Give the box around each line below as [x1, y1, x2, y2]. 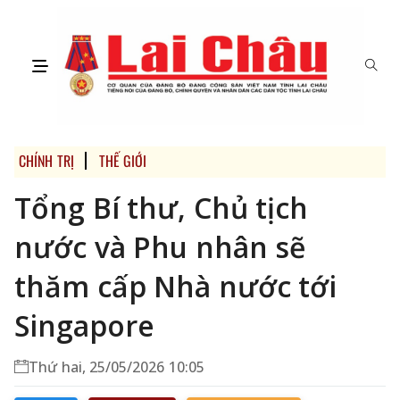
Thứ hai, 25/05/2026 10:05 [29, 357, 204, 378]
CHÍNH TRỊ [19, 150, 74, 172]
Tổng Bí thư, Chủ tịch [14, 188, 309, 228]
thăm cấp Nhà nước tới [14, 267, 337, 306]
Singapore [14, 306, 154, 346]
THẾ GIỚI [98, 150, 147, 172]
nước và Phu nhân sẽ [14, 228, 306, 267]
